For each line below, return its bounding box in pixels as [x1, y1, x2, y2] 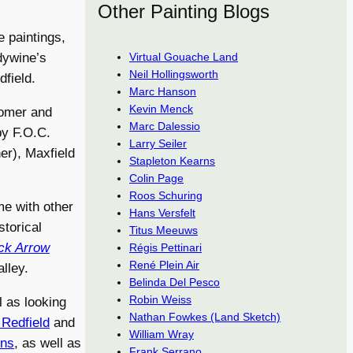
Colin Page [129, 171, 184, 184]
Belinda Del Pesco [129, 275, 220, 288]
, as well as [14, 336, 81, 351]
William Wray [129, 327, 194, 340]
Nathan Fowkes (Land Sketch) [129, 310, 281, 323]
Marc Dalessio [129, 119, 200, 132]
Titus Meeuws [129, 223, 198, 236]
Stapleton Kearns [129, 154, 215, 167]
